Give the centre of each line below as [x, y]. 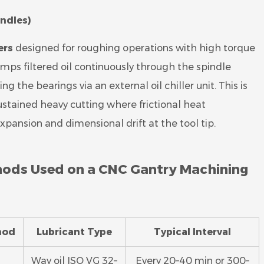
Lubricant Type [74, 232]
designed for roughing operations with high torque [134, 48]
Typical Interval [192, 232]
